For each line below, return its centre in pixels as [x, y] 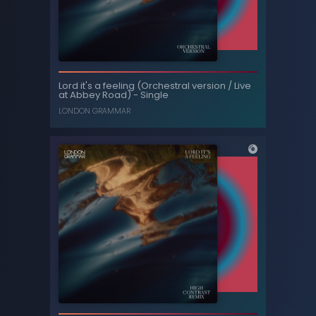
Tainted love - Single [210, 78]
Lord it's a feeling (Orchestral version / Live [155, 86]
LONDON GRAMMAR [95, 111]
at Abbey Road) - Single [114, 95]
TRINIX [246, 94]
